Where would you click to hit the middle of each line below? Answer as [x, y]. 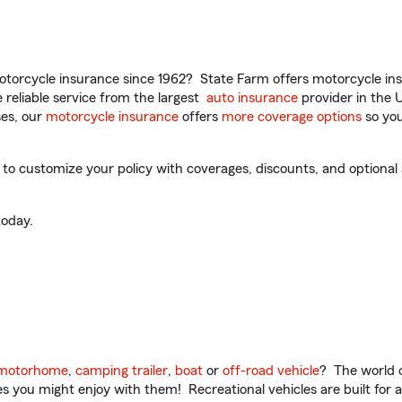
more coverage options [292, 117]
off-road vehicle [271, 371]
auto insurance [252, 98]
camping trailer [122, 371]
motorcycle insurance [112, 117]
